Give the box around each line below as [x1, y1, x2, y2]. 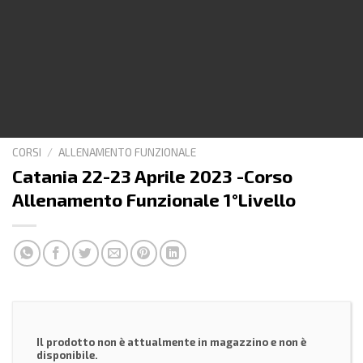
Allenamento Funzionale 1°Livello [12, 188, 296, 211]
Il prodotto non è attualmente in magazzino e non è [36, 335, 306, 349]
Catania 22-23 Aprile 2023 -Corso [12, 164, 293, 187]
